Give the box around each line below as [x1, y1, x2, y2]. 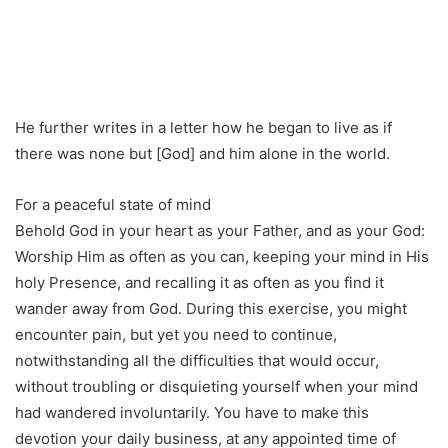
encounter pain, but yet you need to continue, [15, 325, 337, 345]
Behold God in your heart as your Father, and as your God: [15, 221, 425, 241]
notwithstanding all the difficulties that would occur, [15, 351, 379, 371]
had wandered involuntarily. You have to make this [15, 403, 369, 423]
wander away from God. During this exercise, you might [15, 299, 407, 319]
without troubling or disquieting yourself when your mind [15, 377, 418, 397]
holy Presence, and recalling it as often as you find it [15, 273, 384, 293]
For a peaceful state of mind [15, 195, 211, 215]
